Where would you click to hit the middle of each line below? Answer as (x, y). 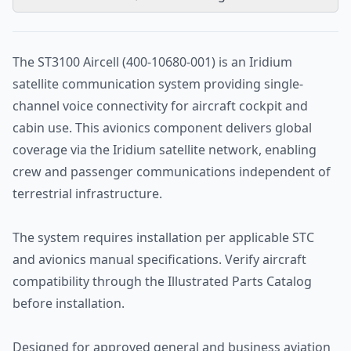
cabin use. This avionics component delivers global (162, 128)
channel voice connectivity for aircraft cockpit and (160, 106)
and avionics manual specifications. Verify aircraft (159, 259)
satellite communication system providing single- (158, 84)
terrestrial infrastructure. (87, 194)
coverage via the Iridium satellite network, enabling (165, 150)
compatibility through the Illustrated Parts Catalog (162, 281)
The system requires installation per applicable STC (163, 237)
